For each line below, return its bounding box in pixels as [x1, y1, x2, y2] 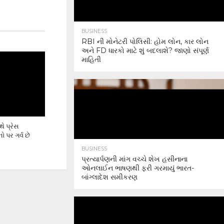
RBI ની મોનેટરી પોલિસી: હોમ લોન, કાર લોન [81, 37, 208, 46]
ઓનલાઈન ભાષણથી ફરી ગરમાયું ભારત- [81, 163, 194, 172]
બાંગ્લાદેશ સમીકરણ [81, 172, 137, 181]
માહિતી [81, 55, 101, 64]
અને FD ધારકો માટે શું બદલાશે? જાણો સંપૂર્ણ [81, 46, 209, 55]
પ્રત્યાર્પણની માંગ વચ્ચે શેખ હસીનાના [81, 154, 187, 163]
